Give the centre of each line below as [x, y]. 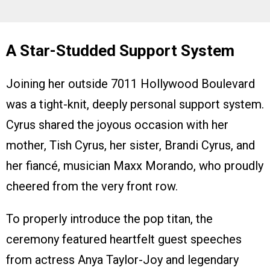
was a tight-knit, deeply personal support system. [135, 104]
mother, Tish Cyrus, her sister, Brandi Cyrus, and [130, 145]
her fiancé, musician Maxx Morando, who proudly [135, 165]
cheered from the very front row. [92, 186]
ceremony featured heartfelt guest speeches [124, 239]
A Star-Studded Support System [120, 50]
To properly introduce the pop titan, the [109, 218]
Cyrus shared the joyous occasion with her [117, 124]
